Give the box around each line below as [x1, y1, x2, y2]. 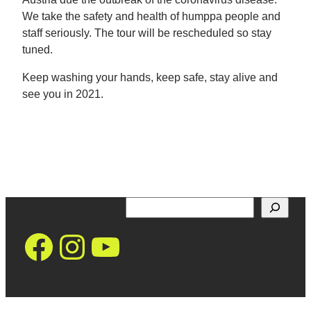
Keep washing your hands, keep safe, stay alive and [22, 71, 278, 83]
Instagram [55, 227, 203, 264]
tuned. [22, 43, 53, 56]
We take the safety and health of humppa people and [22, 10, 280, 22]
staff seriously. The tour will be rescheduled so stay [22, 26, 271, 39]
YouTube [88, 227, 220, 264]
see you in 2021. [22, 87, 103, 100]
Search [125, 197, 153, 208]
